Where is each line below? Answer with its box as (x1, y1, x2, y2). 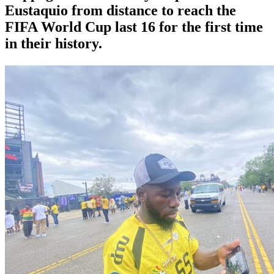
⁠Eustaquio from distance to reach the (5, 2, 236, 18)
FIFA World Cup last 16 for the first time (5, 18, 263, 35)
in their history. (5, 35, 102, 51)
